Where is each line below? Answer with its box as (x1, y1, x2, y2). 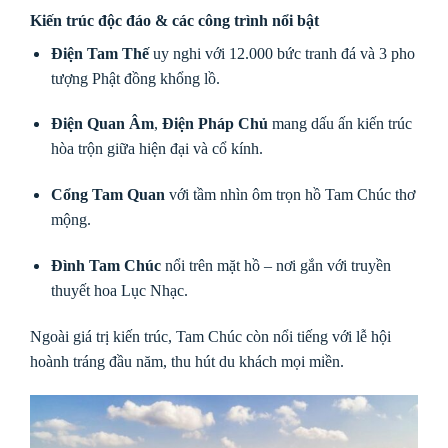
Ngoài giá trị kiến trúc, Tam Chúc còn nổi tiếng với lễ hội (30, 327, 391, 345)
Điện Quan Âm (50, 115, 154, 133)
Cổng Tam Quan (50, 186, 165, 204)
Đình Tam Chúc (50, 256, 161, 274)
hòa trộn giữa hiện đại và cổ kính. (50, 140, 263, 158)
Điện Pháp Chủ (161, 115, 268, 133)
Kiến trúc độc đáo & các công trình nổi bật (30, 11, 319, 29)
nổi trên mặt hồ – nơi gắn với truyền (160, 256, 391, 274)
